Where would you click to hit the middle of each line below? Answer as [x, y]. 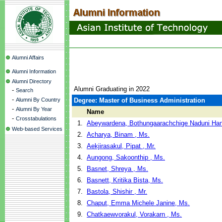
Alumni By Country [38, 100]
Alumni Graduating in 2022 [112, 89]
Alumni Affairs [28, 57]
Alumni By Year [34, 109]
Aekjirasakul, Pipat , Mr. [121, 146]
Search [25, 90]
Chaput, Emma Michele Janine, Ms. [138, 203]
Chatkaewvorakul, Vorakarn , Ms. [134, 214]
